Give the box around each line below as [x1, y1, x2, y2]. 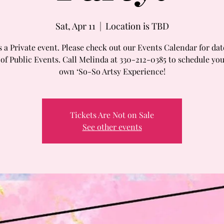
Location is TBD [105, 20, 169, 32]
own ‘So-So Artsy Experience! [58, 66, 165, 76]
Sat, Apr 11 [55, 20, 95, 32]
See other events [82, 121, 142, 132]
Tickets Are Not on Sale [70, 109, 154, 120]
